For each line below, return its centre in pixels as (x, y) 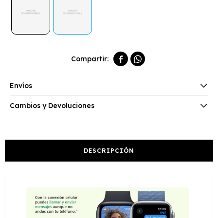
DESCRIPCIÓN (109, 151)
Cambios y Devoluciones (52, 106)
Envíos (21, 86)
